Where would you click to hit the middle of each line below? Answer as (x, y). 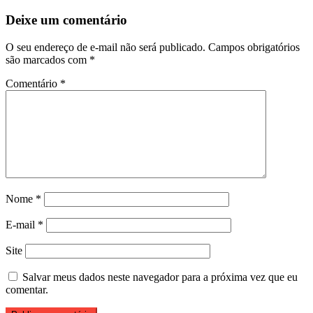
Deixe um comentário (66, 20)
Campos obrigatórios (254, 47)
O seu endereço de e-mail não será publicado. (105, 47)
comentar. (27, 289)
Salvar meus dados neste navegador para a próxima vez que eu (160, 277)
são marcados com (48, 59)
